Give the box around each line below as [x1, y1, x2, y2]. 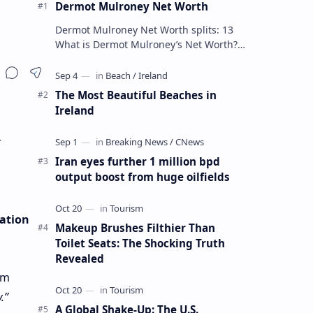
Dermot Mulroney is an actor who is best [54, 52, 245, 66]
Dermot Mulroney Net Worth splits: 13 [54, 22, 233, 36]
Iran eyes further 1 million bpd [54, 154, 220, 168]
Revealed [54, 251, 104, 265]
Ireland [54, 103, 94, 117]
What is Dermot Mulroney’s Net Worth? [54, 37, 238, 51]
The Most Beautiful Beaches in [54, 87, 217, 102]
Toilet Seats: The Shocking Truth [54, 235, 225, 250]
